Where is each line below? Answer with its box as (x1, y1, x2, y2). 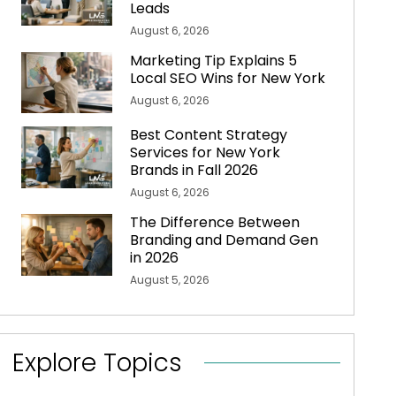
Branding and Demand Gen (130, 230, 319, 251)
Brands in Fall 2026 (130, 160, 259, 181)
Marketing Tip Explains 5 (130, 50, 298, 72)
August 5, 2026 (130, 272, 210, 288)
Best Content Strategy (130, 125, 288, 146)
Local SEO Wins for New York (130, 68, 326, 89)
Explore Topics (11, 346, 182, 381)
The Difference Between (130, 212, 301, 233)
